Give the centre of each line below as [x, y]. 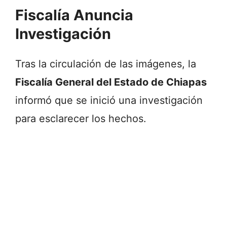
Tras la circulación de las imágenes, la [106, 64]
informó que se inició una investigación [109, 101]
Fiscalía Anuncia [74, 15]
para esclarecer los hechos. [81, 119]
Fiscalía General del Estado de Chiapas [111, 82]
